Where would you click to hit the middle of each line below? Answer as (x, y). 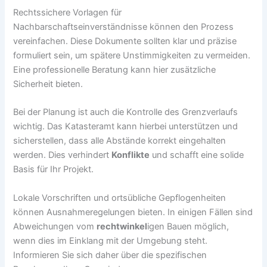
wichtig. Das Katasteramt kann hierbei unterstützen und (126, 127)
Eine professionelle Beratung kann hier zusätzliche (115, 70)
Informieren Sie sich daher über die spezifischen (110, 255)
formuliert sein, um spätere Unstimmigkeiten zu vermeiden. (132, 56)
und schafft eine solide (197, 155)
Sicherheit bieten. (48, 84)
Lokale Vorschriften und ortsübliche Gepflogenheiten (120, 198)
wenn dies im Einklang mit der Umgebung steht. (111, 240)
